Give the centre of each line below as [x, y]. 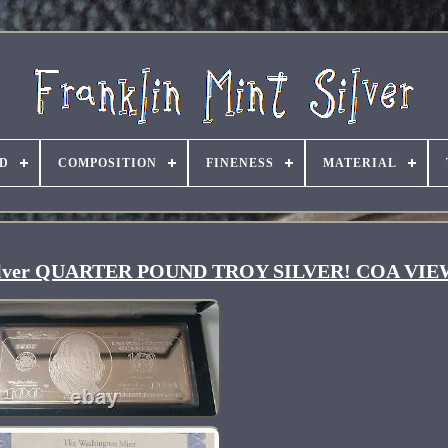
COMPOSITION [107, 163]
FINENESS [239, 163]
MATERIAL [359, 163]
